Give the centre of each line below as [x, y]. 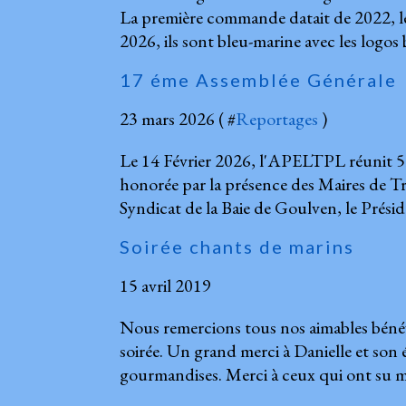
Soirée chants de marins [237, 246]
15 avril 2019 [165, 285]
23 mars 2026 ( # [178, 118]
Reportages [277, 118]
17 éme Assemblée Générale [258, 79]
